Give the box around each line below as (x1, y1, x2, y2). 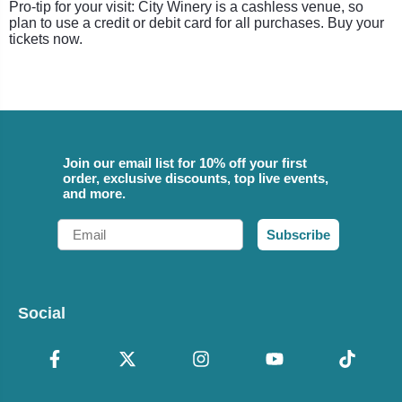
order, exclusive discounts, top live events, (63, 170, 328, 186)
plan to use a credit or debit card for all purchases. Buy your (9, 14, 384, 31)
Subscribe (267, 226, 330, 242)
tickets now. (9, 31, 83, 47)
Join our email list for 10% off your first (63, 154, 307, 170)
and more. (63, 185, 126, 201)
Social (18, 303, 66, 322)
